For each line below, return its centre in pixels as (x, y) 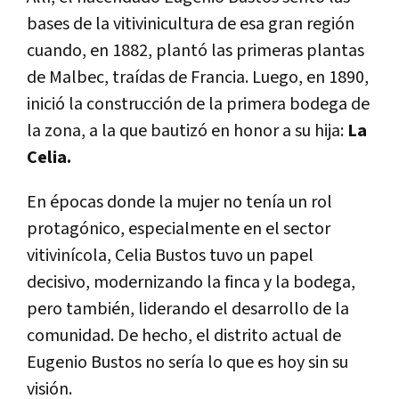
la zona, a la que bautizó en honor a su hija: (185, 130)
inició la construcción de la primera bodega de (198, 104)
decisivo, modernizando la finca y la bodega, (191, 282)
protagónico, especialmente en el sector (179, 228)
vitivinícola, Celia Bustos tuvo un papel (170, 255)
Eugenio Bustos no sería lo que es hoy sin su (187, 362)
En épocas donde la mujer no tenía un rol (179, 202)
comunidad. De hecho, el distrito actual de (184, 335)
